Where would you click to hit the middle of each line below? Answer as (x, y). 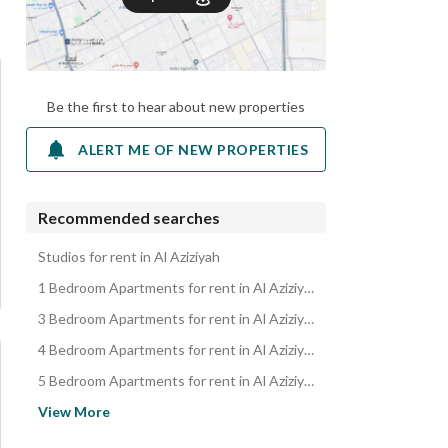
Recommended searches (129, 217)
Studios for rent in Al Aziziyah (129, 256)
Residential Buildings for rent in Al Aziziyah (170, 427)
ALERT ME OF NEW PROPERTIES (193, 149)
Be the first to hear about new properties (176, 106)
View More (74, 411)
